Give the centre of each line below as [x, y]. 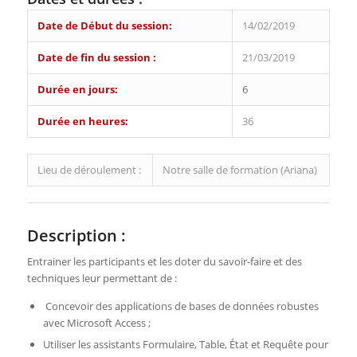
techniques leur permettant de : [102, 279]
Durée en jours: [77, 90]
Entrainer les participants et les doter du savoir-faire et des [164, 262]
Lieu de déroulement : [89, 170]
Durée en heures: [82, 122]
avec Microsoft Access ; [96, 323]
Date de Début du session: [104, 26]
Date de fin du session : [96, 58]
